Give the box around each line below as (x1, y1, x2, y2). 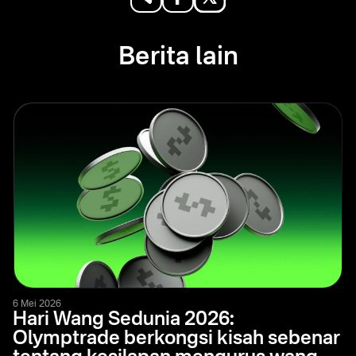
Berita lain (118, 44, 238, 70)
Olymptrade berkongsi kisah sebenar (13, 329, 340, 349)
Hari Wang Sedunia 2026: (13, 310, 234, 330)
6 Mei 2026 (13, 299, 61, 309)
